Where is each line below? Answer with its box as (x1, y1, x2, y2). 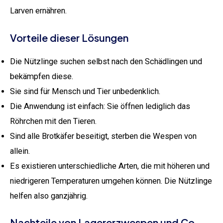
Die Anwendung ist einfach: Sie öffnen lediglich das (10, 102, 190, 111)
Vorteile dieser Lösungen (10, 31, 128, 44)
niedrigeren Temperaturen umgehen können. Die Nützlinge (10, 176, 212, 186)
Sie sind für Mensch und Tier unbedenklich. (10, 87, 160, 97)
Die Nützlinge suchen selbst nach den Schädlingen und (10, 57, 202, 67)
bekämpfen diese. (10, 72, 73, 82)
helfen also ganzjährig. (10, 191, 88, 201)
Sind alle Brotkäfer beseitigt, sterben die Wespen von (10, 131, 197, 141)
